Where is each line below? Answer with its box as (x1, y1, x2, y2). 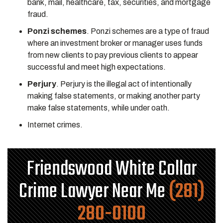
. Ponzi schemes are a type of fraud (87, 27, 209, 35)
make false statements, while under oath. (27, 104, 171, 112)
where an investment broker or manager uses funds (27, 39, 203, 47)
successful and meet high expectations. (27, 63, 166, 71)
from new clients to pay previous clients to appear (27, 51, 198, 59)
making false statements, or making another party (27, 92, 200, 100)
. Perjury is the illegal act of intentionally (56, 80, 192, 88)
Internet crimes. (27, 120, 84, 129)
